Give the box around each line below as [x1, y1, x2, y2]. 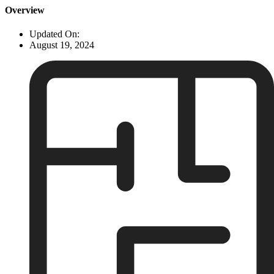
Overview [5, 4, 45, 15]
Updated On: [29, 29, 80, 40]
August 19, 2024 [29, 40, 94, 51]
